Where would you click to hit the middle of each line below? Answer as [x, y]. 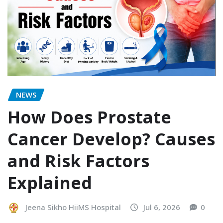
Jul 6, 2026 [162, 207]
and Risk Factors [78, 161]
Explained [50, 182]
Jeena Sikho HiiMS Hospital [73, 207]
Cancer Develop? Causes [111, 139]
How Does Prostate [89, 117]
